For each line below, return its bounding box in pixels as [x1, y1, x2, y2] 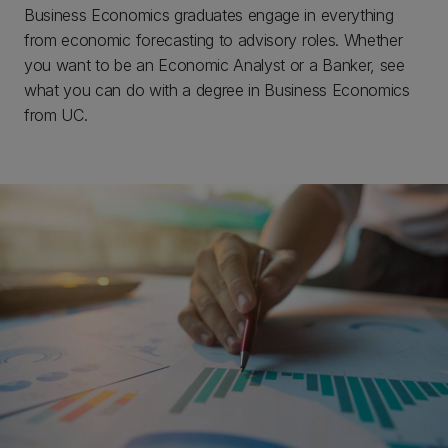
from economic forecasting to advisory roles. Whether [24, 30, 403, 50]
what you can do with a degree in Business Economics [24, 80, 410, 100]
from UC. [24, 105, 88, 125]
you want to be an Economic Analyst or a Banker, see [24, 55, 405, 75]
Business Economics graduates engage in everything [24, 5, 394, 25]
